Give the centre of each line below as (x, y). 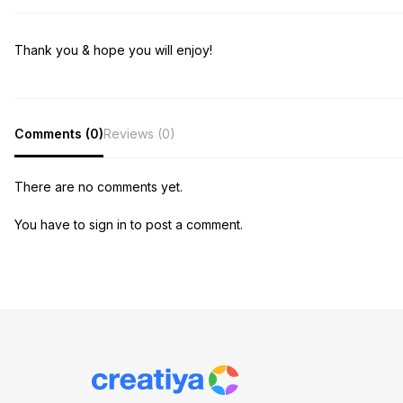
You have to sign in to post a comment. (129, 224)
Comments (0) (59, 134)
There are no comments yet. (99, 186)
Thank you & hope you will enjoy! (113, 50)
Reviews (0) (139, 134)
